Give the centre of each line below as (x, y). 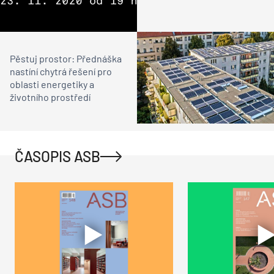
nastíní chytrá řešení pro (61, 71)
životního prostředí (50, 97)
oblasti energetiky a (52, 84)
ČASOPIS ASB (57, 156)
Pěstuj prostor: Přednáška (66, 58)
